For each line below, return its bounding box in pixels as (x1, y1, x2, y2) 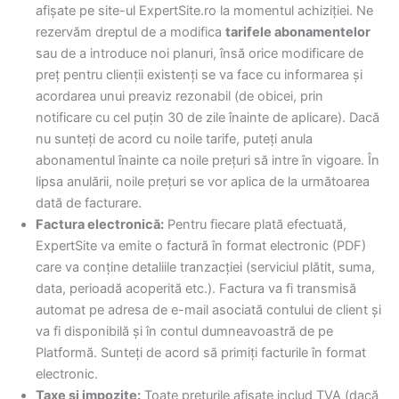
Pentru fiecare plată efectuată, (164, 216, 346, 233)
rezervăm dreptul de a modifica (36, 24, 225, 41)
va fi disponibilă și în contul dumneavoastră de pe (36, 323, 333, 340)
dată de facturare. (36, 195, 142, 212)
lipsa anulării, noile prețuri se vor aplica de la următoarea (36, 174, 370, 191)
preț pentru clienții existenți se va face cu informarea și (36, 67, 362, 84)
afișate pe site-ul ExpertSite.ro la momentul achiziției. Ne (36, 3, 373, 20)
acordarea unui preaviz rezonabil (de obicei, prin (36, 88, 323, 105)
